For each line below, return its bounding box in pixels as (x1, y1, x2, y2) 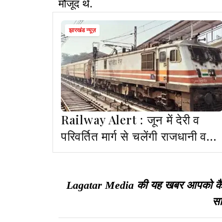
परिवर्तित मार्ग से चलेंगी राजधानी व (61, 128, 207, 144)
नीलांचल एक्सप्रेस (61, 144, 141, 161)
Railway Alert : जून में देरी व (61, 111, 147, 128)
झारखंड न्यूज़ (69, 27, 96, 34)
